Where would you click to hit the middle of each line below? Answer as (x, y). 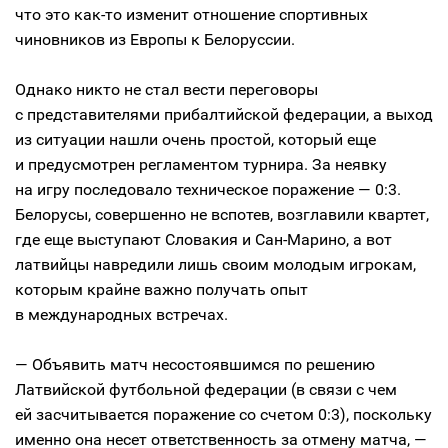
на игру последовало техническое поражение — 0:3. (208, 189)
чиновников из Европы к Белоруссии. (155, 39)
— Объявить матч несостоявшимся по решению (195, 364)
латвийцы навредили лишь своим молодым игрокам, (215, 264)
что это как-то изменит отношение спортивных (191, 14)
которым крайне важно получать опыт (161, 289)
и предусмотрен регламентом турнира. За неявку (201, 164)
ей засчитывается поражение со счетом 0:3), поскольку (223, 414)
